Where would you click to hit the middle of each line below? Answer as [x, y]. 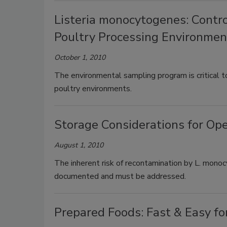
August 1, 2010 [79, 145]
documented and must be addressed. [120, 176]
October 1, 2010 [80, 58]
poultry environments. [93, 89]
